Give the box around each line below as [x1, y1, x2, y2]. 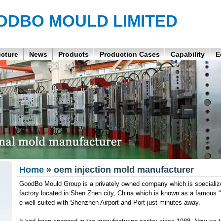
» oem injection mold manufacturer [43, 165, 194, 175]
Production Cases [99, 50, 160, 58]
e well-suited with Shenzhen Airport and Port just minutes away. [19, 199, 200, 206]
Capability [170, 50, 205, 58]
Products [58, 50, 89, 58]
